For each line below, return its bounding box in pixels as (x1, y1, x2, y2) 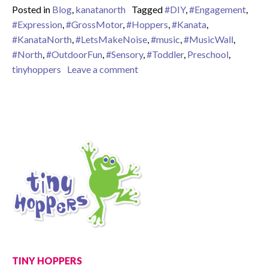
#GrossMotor (66, 18, 123, 30)
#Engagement (189, 3, 246, 15)
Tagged (132, 3, 165, 15)
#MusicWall (184, 33, 233, 45)
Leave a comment (67, 63, 138, 75)
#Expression (12, 18, 62, 30)
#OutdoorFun (46, 48, 102, 60)
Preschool (187, 48, 229, 60)
